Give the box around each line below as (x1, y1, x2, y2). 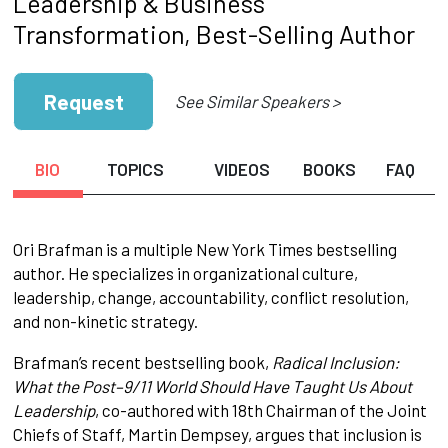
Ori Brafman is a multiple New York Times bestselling (12, 239, 397, 260)
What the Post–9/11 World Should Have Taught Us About (12, 376, 412, 397)
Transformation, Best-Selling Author (12, 17, 415, 49)
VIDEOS (213, 159, 270, 180)
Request (43, 88, 124, 114)
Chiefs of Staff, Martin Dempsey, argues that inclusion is (12, 424, 422, 445)
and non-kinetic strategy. (12, 311, 198, 332)
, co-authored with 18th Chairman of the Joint (94, 400, 427, 421)
